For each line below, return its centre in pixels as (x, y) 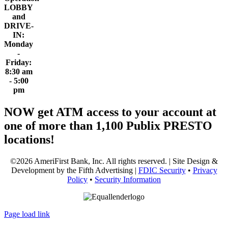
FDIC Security (162, 170)
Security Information (128, 180)
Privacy (205, 170)
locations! (29, 140)
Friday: (19, 63)
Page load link (27, 214)
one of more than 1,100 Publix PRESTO (108, 126)
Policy (77, 180)
